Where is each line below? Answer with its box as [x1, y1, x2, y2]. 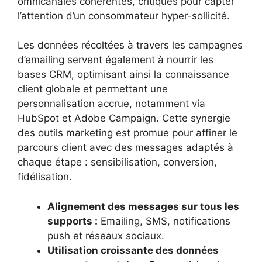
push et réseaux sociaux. [47, 229, 164, 242]
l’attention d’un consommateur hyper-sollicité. [18, 9, 230, 22]
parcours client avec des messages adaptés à [18, 142, 233, 154]
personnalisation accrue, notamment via [18, 98, 205, 110]
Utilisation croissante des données [47, 244, 219, 256]
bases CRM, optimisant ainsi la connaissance [18, 68, 229, 81]
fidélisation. [18, 171, 72, 183]
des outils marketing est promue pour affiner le [18, 127, 237, 139]
